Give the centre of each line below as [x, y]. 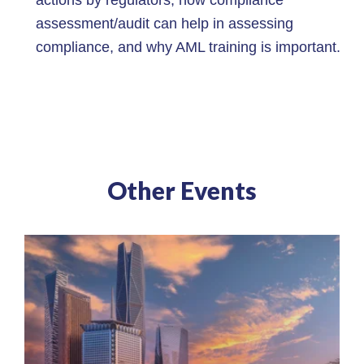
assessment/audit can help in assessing [165, 23]
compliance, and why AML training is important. [188, 47]
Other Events [182, 190]
